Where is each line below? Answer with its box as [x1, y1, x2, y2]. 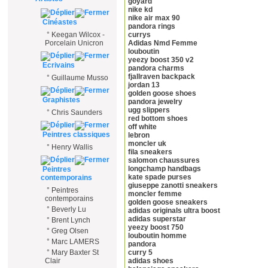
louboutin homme [128, 232, 187, 240]
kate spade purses [128, 173, 191, 182]
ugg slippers [128, 106, 170, 115]
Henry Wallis [51, 143, 93, 151]
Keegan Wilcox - [51, 31, 105, 39]
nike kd [128, 5, 153, 14]
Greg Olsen [51, 227, 89, 235]
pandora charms [128, 64, 184, 73]
